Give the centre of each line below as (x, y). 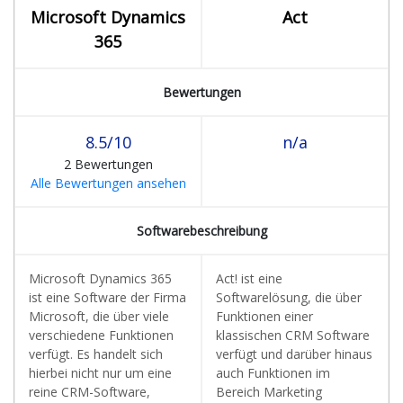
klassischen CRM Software (293, 335)
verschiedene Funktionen (101, 335)
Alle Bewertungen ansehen (108, 183)
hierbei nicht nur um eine (100, 373)
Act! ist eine (249, 278)
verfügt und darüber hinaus (294, 354)
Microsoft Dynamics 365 (100, 278)
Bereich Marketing (269, 392)
